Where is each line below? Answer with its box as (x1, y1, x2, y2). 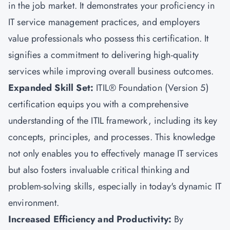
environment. (8, 196, 62, 209)
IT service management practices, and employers (8, 15, 200, 29)
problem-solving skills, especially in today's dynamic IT (8, 180, 221, 193)
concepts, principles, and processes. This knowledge (8, 130, 216, 144)
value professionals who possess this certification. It (8, 32, 209, 45)
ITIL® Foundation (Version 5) (96, 81, 209, 94)
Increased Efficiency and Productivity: (8, 213, 172, 226)
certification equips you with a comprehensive (8, 98, 189, 111)
